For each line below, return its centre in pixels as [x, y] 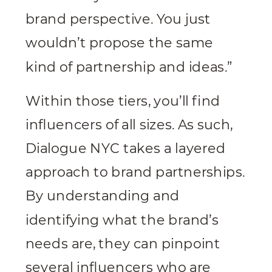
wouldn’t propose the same [120, 43]
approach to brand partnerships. [135, 172]
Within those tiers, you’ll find [123, 101]
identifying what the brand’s [122, 220]
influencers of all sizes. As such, [129, 125]
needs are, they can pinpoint [123, 244]
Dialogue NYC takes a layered [125, 149]
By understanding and [103, 196]
